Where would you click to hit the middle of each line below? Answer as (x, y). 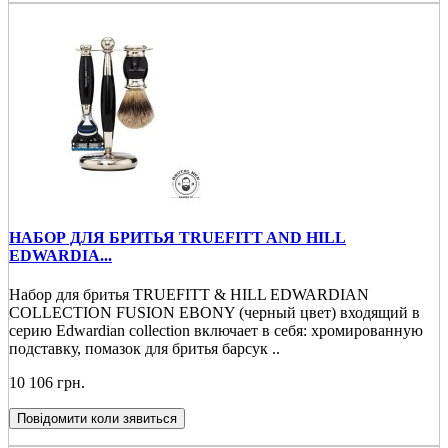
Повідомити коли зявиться (97, 419)
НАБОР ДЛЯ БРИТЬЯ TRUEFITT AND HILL (177, 237)
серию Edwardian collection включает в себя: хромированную (216, 331)
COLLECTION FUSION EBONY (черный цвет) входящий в (214, 313)
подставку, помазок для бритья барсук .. (144, 349)
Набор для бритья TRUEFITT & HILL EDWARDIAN (189, 295)
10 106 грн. (47, 383)
